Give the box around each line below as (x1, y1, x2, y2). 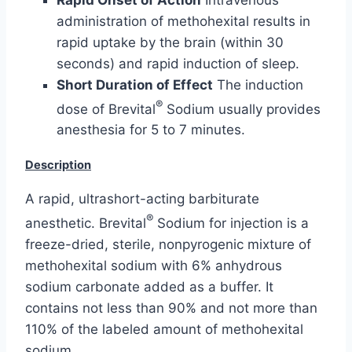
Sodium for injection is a (153, 215, 309, 232)
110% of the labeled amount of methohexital (25, 321, 303, 338)
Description (25, 158, 91, 173)
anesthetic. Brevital (25, 215, 146, 232)
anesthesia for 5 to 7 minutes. (57, 122, 245, 138)
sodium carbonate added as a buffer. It (25, 279, 273, 295)
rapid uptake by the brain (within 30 (57, 34, 284, 50)
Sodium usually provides (163, 101, 321, 117)
